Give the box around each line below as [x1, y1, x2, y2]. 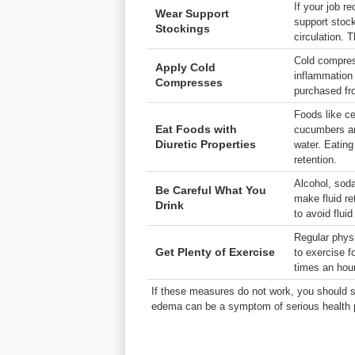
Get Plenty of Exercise [155, 246, 275, 258]
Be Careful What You [155, 184, 266, 197]
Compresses [155, 76, 223, 89]
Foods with [176, 123, 237, 136]
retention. [294, 154, 337, 166]
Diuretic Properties [155, 138, 256, 151]
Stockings [155, 22, 210, 35]
